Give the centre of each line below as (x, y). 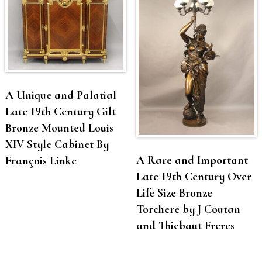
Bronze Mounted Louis (59, 128)
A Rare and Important (192, 160)
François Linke (41, 161)
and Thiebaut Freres (185, 225)
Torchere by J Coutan (188, 209)
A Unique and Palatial (61, 95)
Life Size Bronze (174, 193)
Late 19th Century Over (194, 176)
